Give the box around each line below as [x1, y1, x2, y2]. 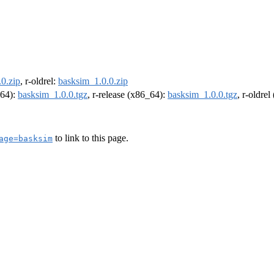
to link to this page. [53, 132, 128, 143]
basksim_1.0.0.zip [58, 76, 128, 87]
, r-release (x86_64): [87, 89, 168, 100]
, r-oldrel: [20, 76, 58, 87]
